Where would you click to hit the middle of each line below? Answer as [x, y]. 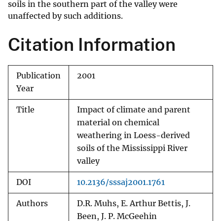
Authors [32, 204]
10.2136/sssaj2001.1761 [121, 183]
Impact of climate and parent [134, 110]
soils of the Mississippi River [132, 148]
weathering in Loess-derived [133, 136]
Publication [38, 76]
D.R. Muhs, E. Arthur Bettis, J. [134, 204]
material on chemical [118, 123]
